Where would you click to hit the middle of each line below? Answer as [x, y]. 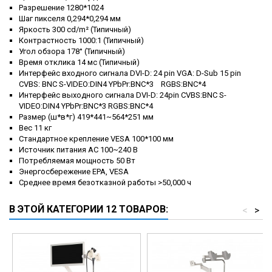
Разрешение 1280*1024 [61, 8]
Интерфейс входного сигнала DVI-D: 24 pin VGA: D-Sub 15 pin [130, 73]
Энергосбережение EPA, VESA [74, 172]
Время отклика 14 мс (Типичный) [80, 63]
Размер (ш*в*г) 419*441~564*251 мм [86, 117]
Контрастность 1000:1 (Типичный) [81, 41]
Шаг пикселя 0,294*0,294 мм [70, 19]
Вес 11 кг [35, 128]
